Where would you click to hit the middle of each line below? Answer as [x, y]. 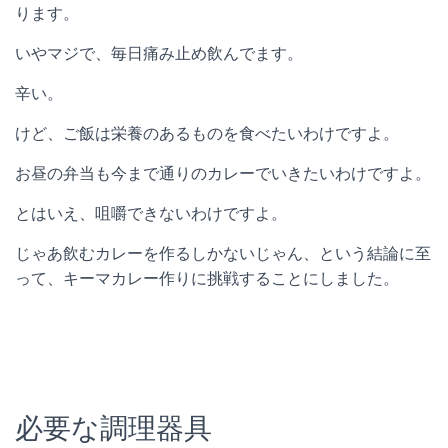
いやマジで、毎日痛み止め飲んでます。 [159, 54]
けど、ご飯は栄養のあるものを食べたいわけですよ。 [207, 134]
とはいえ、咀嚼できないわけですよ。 [151, 214]
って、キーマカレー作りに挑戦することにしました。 [207, 279]
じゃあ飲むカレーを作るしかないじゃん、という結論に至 [223, 254]
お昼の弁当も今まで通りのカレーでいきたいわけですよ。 [223, 174]
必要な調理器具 [113, 429]
